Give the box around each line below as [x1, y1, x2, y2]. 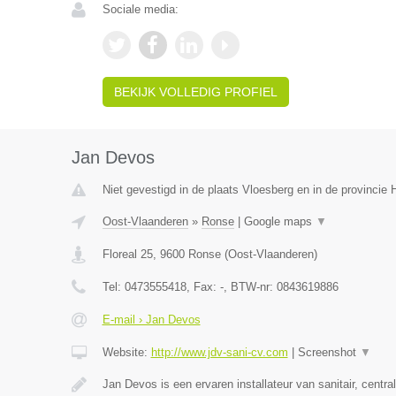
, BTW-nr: [223, 280, 277, 293]
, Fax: [186, 280, 220, 293]
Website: [102, 346, 151, 359]
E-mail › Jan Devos [102, 313, 201, 326]
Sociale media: [102, 3, 179, 16]
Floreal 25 [102, 247, 153, 261]
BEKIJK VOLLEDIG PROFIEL [113, 85, 278, 99]
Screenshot [297, 346, 360, 359]
